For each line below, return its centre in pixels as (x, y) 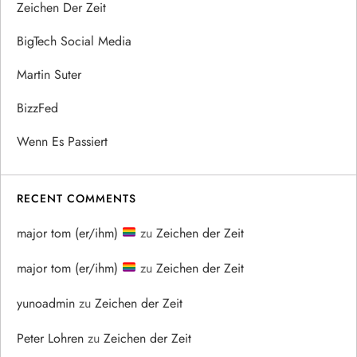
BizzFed (37, 108)
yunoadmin (46, 303)
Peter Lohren (50, 338)
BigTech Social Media (74, 41)
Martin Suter (49, 74)
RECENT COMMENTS (76, 198)
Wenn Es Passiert (62, 141)
